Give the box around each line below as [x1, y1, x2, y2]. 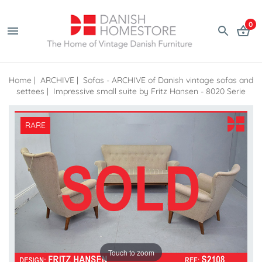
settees [16, 85, 44, 96]
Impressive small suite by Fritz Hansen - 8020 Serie [53, 85, 246, 96]
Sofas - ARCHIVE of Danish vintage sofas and [83, 74, 253, 85]
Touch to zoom [108, 247, 154, 257]
